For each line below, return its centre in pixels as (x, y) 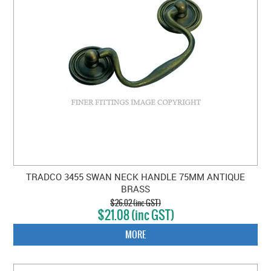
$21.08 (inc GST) (135, 215)
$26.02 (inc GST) (135, 203)
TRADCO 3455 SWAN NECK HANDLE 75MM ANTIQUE (135, 176)
